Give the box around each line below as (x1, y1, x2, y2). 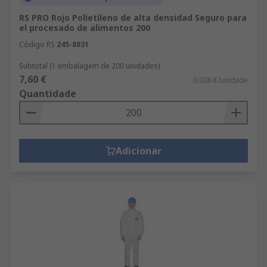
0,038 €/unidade (193, 75, 248, 85)
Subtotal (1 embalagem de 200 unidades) (19, 61, 160, 71)
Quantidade (19, 87, 76, 100)
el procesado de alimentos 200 (19, 22, 150, 33)
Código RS (19, 39, 55, 49)
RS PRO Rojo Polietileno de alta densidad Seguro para (19, 12, 247, 23)
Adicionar (115, 144, 162, 157)
